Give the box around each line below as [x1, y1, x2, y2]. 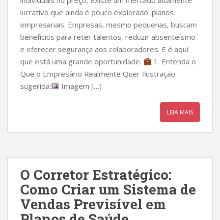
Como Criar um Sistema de [20, 180, 196, 198]
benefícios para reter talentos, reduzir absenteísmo [20, 32, 195, 42]
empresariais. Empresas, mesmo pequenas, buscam [20, 20, 197, 29]
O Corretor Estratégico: [20, 165, 171, 184]
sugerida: [20, 81, 51, 91]
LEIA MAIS [167, 108, 193, 116]
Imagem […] [59, 81, 102, 91]
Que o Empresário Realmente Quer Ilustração [20, 69, 175, 79]
